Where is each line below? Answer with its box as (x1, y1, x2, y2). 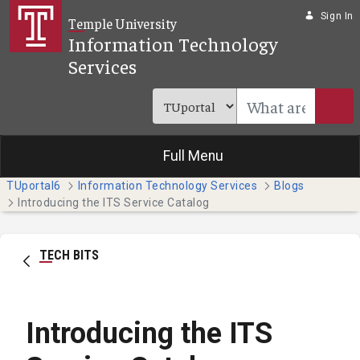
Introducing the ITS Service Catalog (18, 196, 210, 210)
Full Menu (162, 148, 223, 165)
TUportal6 (6, 179, 61, 193)
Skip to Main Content (6, 7, 135, 23)
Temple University (68, 14, 178, 32)
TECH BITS (39, 247, 99, 264)
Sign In (320, 10, 354, 22)
